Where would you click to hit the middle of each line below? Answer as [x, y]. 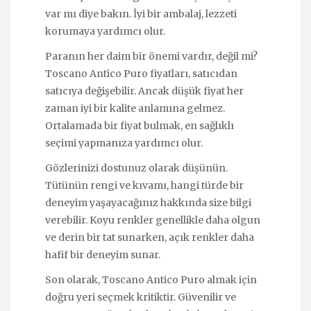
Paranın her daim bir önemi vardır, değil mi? [151, 57]
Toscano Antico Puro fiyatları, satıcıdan [141, 74]
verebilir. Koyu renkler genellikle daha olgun [153, 220]
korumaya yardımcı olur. [105, 31]
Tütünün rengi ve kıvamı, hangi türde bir [144, 186]
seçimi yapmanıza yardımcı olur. [124, 143]
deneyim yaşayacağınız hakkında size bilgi [148, 203]
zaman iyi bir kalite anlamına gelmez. [135, 109]
